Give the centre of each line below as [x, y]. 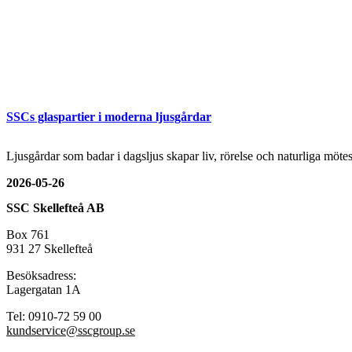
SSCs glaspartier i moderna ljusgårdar [109, 117]
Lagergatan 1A [44, 289]
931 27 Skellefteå [49, 248]
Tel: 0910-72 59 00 [54, 316]
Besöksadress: [41, 275]
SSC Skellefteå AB [55, 207]
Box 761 [28, 234]
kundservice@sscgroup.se [71, 330]
